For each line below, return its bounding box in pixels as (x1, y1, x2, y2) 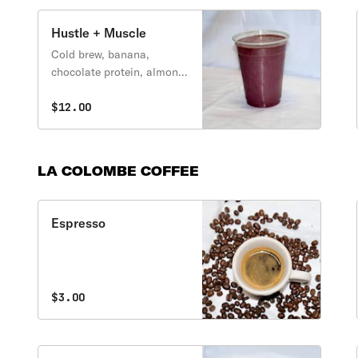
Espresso (51, 215, 106, 231)
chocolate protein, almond (51, 65, 185, 79)
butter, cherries (51, 82, 128, 97)
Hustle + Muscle (51, 25, 147, 41)
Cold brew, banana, (51, 47, 150, 62)
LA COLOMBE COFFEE (38, 163, 200, 179)
